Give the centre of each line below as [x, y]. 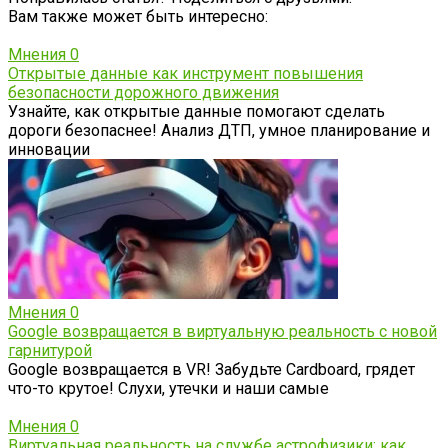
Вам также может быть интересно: [138, 17]
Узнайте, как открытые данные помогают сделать [196, 112]
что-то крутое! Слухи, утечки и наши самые [168, 389]
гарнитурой [50, 351]
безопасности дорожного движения [143, 93]
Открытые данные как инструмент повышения [185, 74]
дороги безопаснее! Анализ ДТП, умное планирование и [219, 131]
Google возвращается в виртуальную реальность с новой [222, 332]
